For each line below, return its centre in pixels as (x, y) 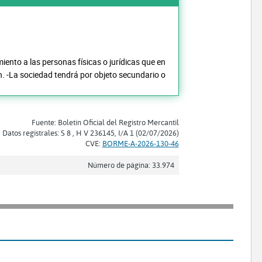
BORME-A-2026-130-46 (140, 143)
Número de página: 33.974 (131, 165)
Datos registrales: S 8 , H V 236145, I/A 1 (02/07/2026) (90, 132)
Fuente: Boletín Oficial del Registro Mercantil (105, 122)
